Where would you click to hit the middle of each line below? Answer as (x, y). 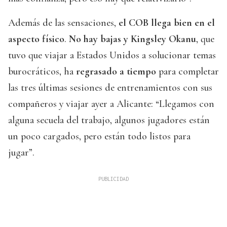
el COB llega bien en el (167, 23)
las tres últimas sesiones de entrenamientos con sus (110, 88)
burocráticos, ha (41, 72)
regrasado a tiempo (115, 72)
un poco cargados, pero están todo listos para (99, 137)
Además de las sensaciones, (63, 23)
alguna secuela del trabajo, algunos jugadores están (109, 120)
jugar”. (21, 153)
